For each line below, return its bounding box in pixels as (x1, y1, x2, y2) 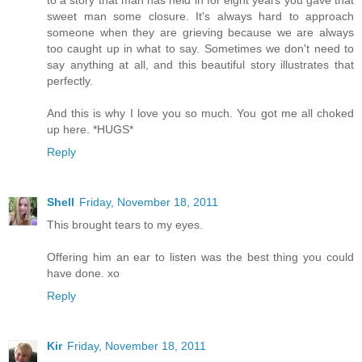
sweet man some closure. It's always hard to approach (47, 10, 354, 23)
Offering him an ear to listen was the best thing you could (47, 250, 354, 264)
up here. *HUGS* (47, 123, 133, 137)
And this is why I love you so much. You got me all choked (47, 107, 354, 120)
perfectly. (47, 74, 93, 88)
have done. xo (47, 267, 120, 280)
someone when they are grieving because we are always (47, 26, 354, 40)
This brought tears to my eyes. (47, 218, 203, 232)
